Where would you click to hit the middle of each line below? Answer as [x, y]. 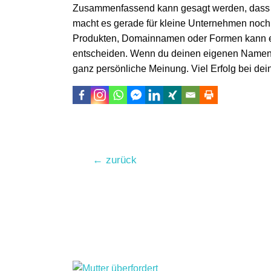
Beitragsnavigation [116, 159]
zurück [119, 160]
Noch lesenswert [134, 228]
